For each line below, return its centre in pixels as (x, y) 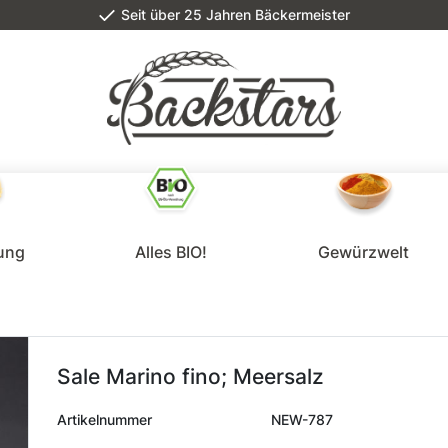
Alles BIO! (171, 252)
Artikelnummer (105, 419)
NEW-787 (301, 419)
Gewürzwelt (363, 252)
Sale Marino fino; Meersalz (191, 376)
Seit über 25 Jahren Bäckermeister (234, 14)
